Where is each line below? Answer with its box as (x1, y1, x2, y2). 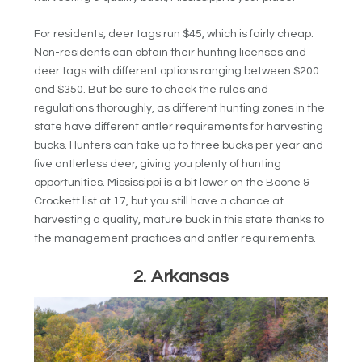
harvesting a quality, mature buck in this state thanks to (34, 213, 325, 225)
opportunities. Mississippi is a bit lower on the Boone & (34, 176, 310, 188)
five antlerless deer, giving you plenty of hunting (34, 158, 282, 170)
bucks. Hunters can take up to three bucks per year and (34, 139, 324, 151)
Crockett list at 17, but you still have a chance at (34, 195, 284, 207)
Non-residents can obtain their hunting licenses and (34, 46, 307, 58)
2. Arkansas (133, 267, 229, 287)
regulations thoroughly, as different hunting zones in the (34, 102, 326, 114)
